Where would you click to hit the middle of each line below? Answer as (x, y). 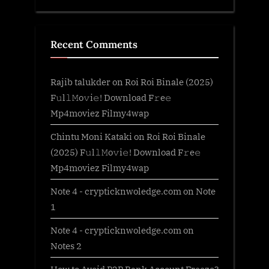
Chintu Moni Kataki (91, 136)
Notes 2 (66, 245)
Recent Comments (94, 45)
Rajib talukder (80, 81)
